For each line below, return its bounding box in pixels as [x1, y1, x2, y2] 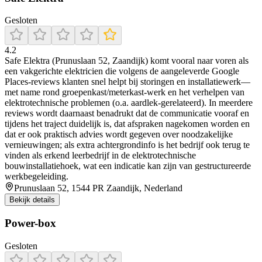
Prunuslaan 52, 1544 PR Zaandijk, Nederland [14, 183, 182, 194]
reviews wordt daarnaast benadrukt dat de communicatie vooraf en [5, 108, 249, 119]
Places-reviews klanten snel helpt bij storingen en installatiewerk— [5, 77, 250, 87]
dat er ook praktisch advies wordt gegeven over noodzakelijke [5, 129, 233, 140]
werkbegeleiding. [5, 171, 68, 182]
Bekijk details [9, 195, 55, 205]
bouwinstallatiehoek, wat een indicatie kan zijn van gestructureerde [5, 161, 251, 171]
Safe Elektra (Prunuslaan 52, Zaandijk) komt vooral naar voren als [5, 56, 249, 66]
